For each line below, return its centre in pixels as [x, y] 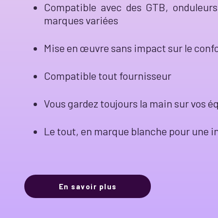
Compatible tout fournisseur [108, 75]
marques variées [81, 20]
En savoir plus [88, 186]
